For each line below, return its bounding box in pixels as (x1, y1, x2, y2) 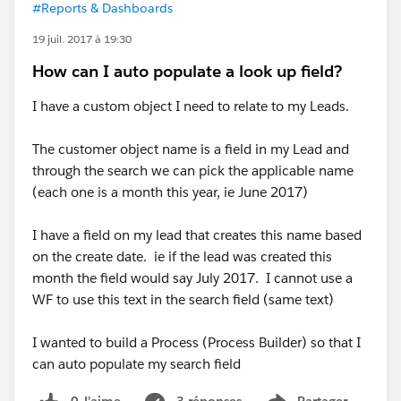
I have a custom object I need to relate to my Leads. (32, 98, 349, 115)
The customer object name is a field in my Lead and (32, 141, 349, 158)
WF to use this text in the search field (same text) (32, 291, 334, 308)
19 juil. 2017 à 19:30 (32, 31, 132, 47)
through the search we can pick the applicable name (32, 162, 354, 179)
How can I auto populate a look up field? (32, 61, 342, 81)
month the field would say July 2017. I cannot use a (32, 269, 353, 286)
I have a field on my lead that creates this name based (32, 226, 362, 243)
